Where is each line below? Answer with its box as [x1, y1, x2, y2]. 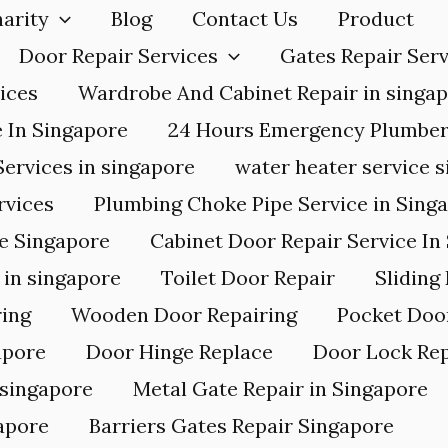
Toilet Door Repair [161, 265, 335, 290]
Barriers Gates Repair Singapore [89, 413, 394, 438]
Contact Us [192, 6, 298, 31]
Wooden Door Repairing [71, 302, 297, 327]
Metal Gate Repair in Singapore [133, 376, 428, 401]
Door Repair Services [19, 43, 218, 68]
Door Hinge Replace [86, 339, 273, 364]
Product [338, 6, 414, 31]
